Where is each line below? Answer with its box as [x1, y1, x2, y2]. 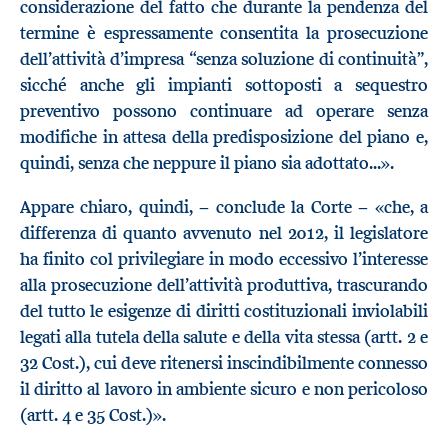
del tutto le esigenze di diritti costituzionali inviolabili [20, 300, 428, 323]
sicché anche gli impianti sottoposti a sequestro [20, 74, 428, 97]
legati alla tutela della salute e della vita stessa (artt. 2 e [20, 326, 428, 349]
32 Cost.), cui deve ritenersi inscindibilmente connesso [20, 352, 428, 375]
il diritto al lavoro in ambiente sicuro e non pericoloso [20, 378, 428, 401]
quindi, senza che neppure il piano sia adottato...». [20, 152, 394, 175]
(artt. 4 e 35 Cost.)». [20, 404, 166, 427]
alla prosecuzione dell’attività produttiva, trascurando [20, 274, 428, 297]
